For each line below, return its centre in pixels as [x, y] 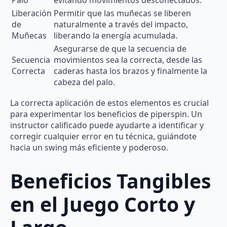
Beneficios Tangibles [110, 181]
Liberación [32, 13]
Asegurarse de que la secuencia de [120, 48]
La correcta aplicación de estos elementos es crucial [109, 103]
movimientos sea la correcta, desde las [128, 60]
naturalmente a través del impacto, [121, 24]
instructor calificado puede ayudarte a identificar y [107, 125]
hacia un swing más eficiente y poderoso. [89, 147]
